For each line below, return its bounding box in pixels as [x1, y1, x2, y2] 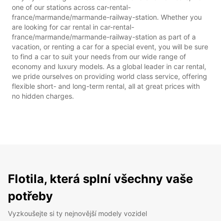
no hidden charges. [12, 91, 74, 100]
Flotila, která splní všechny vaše [8, 171, 193, 186]
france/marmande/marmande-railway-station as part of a [12, 32, 196, 41]
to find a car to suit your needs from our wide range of [12, 52, 186, 61]
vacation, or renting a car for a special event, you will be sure [12, 42, 208, 51]
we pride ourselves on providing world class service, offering [12, 72, 207, 80]
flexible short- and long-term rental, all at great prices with [12, 81, 200, 90]
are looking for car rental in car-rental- [12, 22, 134, 31]
